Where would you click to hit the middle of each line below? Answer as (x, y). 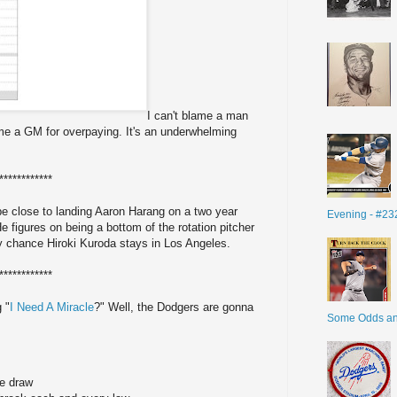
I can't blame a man (198, 116)
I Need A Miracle (52, 307)
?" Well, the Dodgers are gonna (174, 307)
